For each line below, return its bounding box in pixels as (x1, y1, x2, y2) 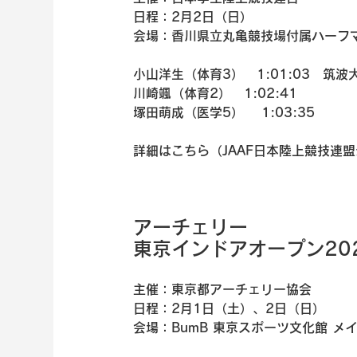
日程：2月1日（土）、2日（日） (133, 301, 326, 315)
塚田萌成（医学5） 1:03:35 (133, 105, 320, 119)
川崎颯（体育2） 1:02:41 (133, 86, 298, 100)
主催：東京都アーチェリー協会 (133, 282, 312, 296)
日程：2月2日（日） (133, 10, 253, 23)
